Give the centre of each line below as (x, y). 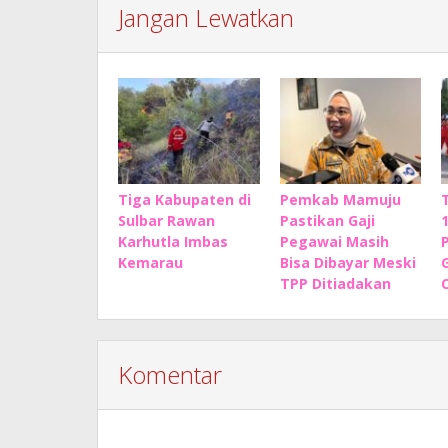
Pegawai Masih (334, 241)
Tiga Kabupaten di (184, 199)
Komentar (170, 374)
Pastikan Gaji (327, 220)
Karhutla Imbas (173, 241)
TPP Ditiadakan (335, 283)
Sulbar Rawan (166, 220)
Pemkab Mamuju (340, 199)
